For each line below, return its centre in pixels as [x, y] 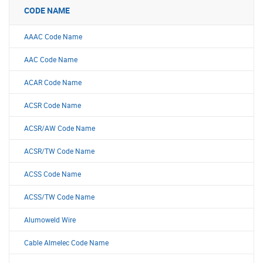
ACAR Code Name [53, 82]
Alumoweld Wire [50, 220]
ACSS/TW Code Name [59, 197]
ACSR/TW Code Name [59, 151]
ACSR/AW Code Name [60, 128]
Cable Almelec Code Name [66, 242]
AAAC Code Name [53, 36]
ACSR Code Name [53, 105]
